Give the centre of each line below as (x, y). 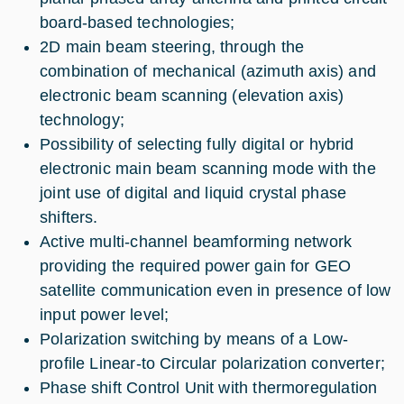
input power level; (105, 314)
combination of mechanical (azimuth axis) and (208, 71)
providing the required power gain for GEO (196, 266)
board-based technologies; (138, 22)
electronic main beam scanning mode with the (208, 168)
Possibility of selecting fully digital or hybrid (197, 144)
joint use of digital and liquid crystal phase (193, 193)
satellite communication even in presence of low (216, 290)
